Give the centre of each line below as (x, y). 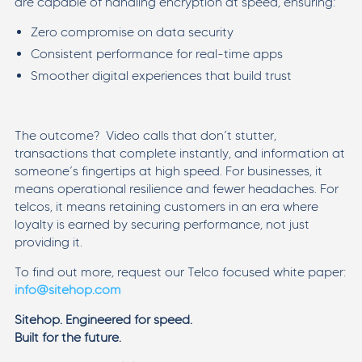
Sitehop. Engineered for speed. (103, 319)
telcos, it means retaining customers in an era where (166, 206)
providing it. (48, 242)
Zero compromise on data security (132, 32)
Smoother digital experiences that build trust (161, 75)
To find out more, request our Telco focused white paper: (180, 271)
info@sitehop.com (67, 289)
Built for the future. (67, 337)
